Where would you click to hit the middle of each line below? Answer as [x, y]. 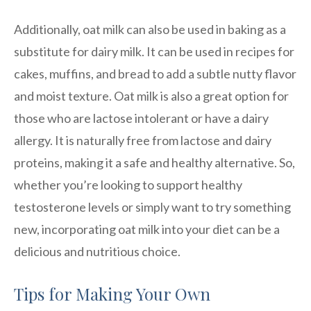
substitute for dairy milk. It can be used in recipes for [154, 51]
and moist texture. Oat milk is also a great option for [151, 95]
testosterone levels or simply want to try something [152, 207]
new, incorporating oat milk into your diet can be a [147, 229]
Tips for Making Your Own [112, 293]
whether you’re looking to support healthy [128, 184]
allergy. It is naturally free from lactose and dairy [143, 140]
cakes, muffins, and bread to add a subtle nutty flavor [155, 73]
